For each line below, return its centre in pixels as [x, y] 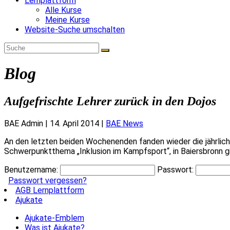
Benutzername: [31, 169]
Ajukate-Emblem [54, 218]
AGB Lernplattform [50, 190]
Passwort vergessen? [47, 180]
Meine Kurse [68, 20]
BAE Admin [24, 123]
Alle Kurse [63, 10]
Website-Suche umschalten [75, 29]
